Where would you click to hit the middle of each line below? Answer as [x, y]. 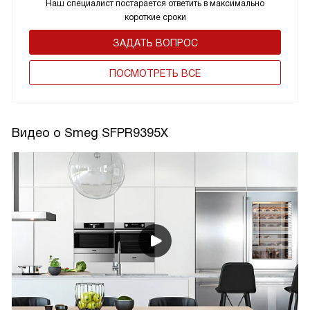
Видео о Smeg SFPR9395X [90, 133]
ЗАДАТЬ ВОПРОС [155, 43]
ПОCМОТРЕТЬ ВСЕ [155, 73]
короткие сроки [155, 17]
